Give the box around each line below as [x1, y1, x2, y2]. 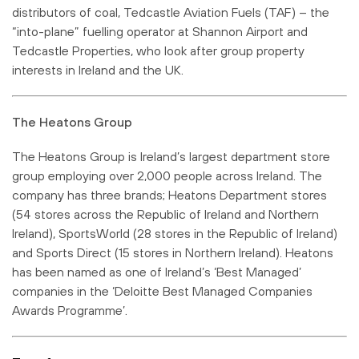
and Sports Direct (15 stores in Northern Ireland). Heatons [12, 244, 333, 260]
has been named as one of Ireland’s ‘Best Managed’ [12, 264, 301, 279]
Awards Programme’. [12, 302, 127, 317]
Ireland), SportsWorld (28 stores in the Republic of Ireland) [12, 225, 337, 240]
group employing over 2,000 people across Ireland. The [12, 167, 322, 183]
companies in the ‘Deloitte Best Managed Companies [12, 283, 313, 298]
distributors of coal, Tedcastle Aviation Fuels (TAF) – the [12, 4, 329, 19]
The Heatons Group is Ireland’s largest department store [12, 148, 330, 163]
